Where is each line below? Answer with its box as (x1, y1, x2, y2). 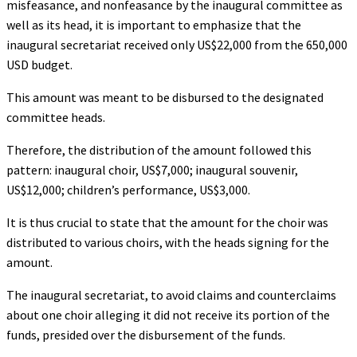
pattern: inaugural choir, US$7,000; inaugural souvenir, (6, 161, 298, 178)
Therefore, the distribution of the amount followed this (6, 141, 312, 158)
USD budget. (6, 56, 73, 73)
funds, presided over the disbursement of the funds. (6, 326, 285, 343)
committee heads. (6, 108, 105, 125)
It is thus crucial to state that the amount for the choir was (6, 214, 328, 230)
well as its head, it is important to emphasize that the (6, 16, 301, 33)
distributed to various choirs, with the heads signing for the (6, 233, 329, 250)
